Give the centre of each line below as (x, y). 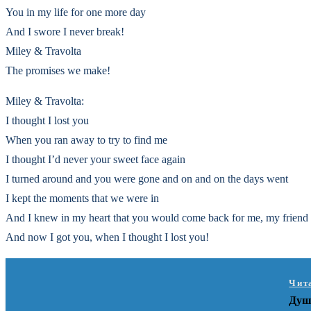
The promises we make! (58, 70)
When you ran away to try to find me (86, 140)
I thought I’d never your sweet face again (95, 159)
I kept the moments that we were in (82, 198)
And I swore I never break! (65, 32)
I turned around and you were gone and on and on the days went (147, 179)
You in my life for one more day (76, 12)
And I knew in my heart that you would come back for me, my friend (157, 218)
